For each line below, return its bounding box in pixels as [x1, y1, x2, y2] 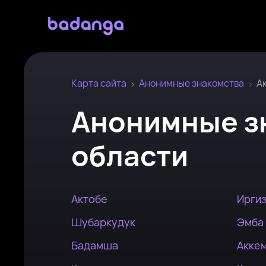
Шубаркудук [71, 215, 135, 229]
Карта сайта [71, 77, 126, 90]
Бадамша [71, 238, 118, 252]
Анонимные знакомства [139, 77, 244, 90]
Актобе [71, 192, 107, 206]
